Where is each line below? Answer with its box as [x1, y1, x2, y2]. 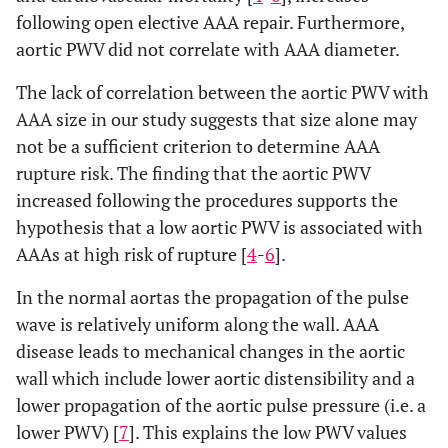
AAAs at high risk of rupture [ [16, 241, 247, 266]
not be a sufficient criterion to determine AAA [16, 133, 380, 158]
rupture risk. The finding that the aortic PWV [16, 160, 370, 185]
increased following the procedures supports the [16, 187, 398, 212]
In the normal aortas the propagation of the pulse [16, 284, 409, 309]
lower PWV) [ [16, 419, 119, 444]
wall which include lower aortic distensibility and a [16, 365, 415, 390]
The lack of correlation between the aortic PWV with [16, 79, 429, 104]
